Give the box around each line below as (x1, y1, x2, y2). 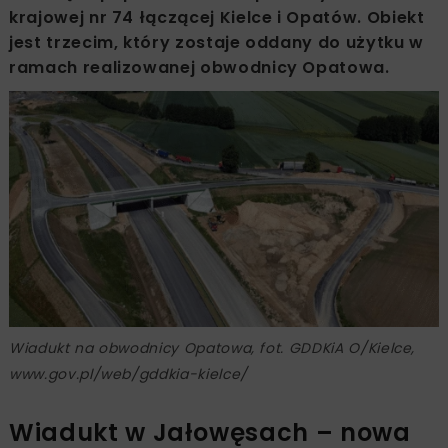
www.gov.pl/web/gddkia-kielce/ (9, 363, 248, 384)
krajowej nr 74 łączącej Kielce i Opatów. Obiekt (9, 5, 425, 29)
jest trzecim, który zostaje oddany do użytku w (9, 30, 424, 54)
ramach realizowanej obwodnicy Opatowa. (9, 55, 390, 79)
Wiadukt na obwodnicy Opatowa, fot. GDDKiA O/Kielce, (9, 337, 416, 358)
